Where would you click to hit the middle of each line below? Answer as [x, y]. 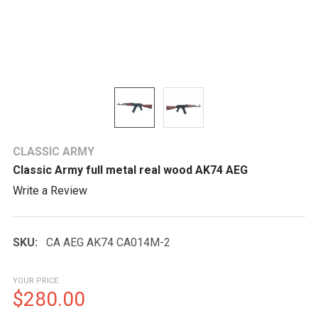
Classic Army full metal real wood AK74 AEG [130, 170]
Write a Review [50, 190]
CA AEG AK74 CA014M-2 [108, 242]
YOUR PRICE [35, 280]
